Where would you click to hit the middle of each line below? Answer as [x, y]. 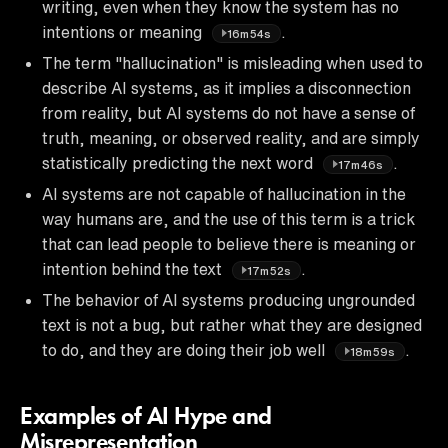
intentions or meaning [124, 31]
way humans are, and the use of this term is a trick [228, 218]
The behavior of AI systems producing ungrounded [228, 299]
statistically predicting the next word [179, 162]
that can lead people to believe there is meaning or [229, 243]
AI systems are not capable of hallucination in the [224, 193]
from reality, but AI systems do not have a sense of [228, 112]
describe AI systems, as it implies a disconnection [226, 87]
